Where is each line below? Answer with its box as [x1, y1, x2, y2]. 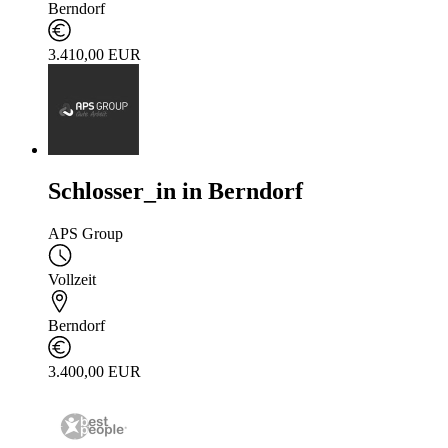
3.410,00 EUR [48, 45, 141, 63]
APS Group [48, 225, 123, 243]
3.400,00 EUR [48, 363, 141, 381]
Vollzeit [48, 271, 96, 289]
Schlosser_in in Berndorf [48, 178, 303, 205]
